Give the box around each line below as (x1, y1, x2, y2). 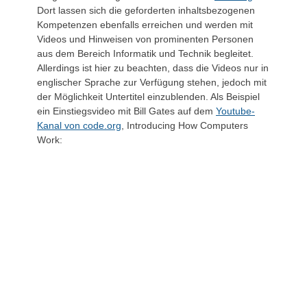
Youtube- (216, 106, 255, 116)
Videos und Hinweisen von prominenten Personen (37, 34, 254, 45)
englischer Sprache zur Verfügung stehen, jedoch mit (37, 77, 267, 88)
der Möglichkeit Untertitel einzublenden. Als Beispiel (37, 91, 260, 102)
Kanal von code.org (37, 120, 121, 131)
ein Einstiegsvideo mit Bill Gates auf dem (37, 106, 216, 116)
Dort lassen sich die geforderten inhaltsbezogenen (37, 5, 255, 16)
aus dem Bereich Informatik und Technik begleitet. (37, 48, 254, 59)
